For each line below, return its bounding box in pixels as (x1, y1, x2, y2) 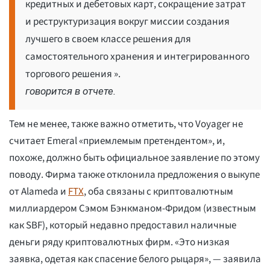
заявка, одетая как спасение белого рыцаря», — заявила (9, 252, 261, 267)
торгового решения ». (25, 67, 121, 82)
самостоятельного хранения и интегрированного (25, 49, 250, 64)
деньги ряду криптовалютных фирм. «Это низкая (9, 235, 230, 250)
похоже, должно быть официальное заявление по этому (9, 151, 260, 166)
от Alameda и (9, 184, 68, 199)
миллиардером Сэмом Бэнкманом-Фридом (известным (9, 201, 256, 216)
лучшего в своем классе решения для (25, 32, 191, 47)
